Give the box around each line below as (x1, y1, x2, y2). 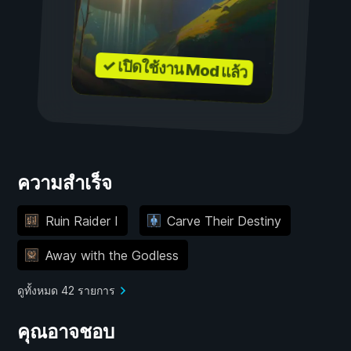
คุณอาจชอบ (17, 320, 114, 344)
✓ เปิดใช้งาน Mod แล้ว (101, 56, 248, 83)
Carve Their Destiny (167, 212, 281, 229)
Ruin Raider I (45, 212, 118, 229)
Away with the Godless (45, 247, 179, 263)
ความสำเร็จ (17, 172, 112, 195)
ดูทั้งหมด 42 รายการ (17, 284, 115, 298)
